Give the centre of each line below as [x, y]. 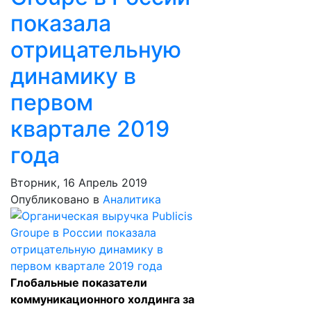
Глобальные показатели [79, 283]
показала [61, 23]
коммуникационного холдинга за [102, 299]
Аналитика [132, 199]
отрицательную [96, 50]
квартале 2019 [90, 129]
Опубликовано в [55, 199]
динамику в [73, 76]
